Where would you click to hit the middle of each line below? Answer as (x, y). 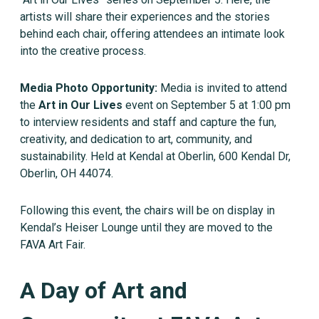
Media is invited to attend (224, 88)
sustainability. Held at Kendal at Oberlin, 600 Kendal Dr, (155, 156)
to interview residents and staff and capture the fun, (148, 122)
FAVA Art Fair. (53, 244)
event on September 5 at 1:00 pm (206, 105)
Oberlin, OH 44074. (67, 173)
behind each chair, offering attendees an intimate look (152, 33)
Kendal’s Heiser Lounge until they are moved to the (146, 227)
